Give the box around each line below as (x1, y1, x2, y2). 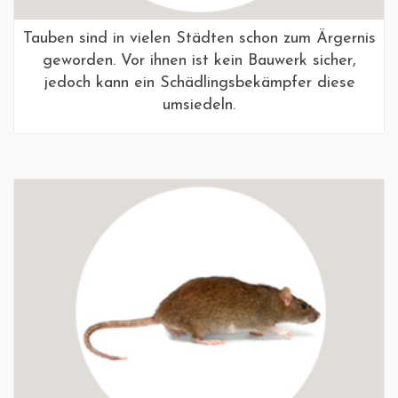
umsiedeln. (163, 97, 235, 115)
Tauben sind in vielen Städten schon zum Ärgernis (22, 30, 376, 48)
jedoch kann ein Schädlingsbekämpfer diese (43, 75, 355, 92)
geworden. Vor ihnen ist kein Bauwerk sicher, (42, 52, 356, 70)
